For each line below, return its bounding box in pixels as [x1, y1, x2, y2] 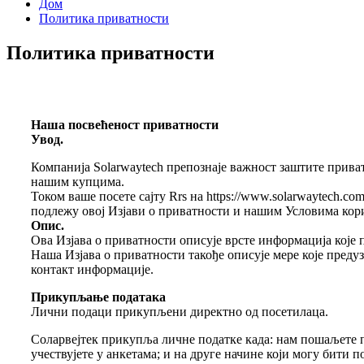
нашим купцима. [31, 174, 124, 188]
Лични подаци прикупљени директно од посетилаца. [31, 304, 328, 318]
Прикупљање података [31, 289, 166, 304]
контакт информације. [31, 262, 154, 276]
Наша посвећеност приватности [31, 117, 219, 132]
